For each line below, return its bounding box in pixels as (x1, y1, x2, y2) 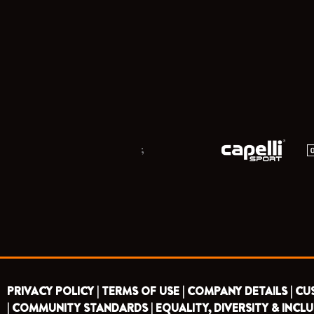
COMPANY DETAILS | (187, 283, 292, 300)
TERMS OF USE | (102, 283, 184, 300)
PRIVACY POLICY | (7, 283, 99, 300)
